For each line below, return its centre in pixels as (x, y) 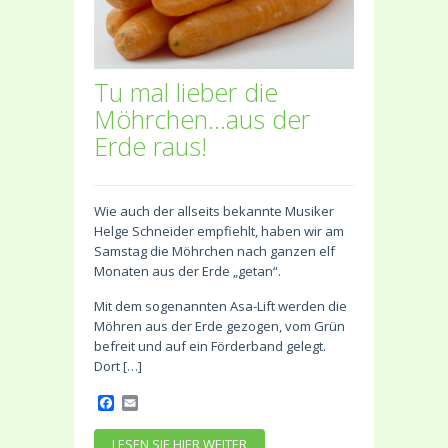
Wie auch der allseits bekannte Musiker (214, 211)
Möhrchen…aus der (202, 119)
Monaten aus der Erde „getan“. (187, 271)
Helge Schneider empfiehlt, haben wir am (219, 231)
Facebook (150, 402)
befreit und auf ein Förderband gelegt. (210, 346)
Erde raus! (150, 146)
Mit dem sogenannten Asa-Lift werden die (220, 306)
